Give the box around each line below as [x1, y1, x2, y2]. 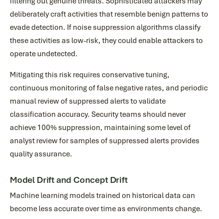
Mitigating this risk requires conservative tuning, [10, 70, 170, 80]
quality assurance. [10, 149, 72, 159]
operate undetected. [10, 49, 78, 59]
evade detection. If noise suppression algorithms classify [10, 22, 200, 32]
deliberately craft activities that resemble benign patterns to [10, 9, 208, 19]
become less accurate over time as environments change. [10, 204, 202, 214]
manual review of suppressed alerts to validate [10, 96, 166, 106]
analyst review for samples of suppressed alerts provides [10, 136, 199, 146]
